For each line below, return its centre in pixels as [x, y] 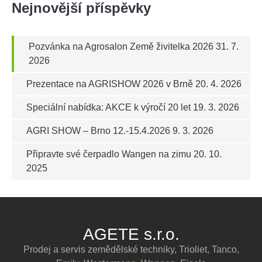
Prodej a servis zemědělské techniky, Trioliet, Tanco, [131, 250]
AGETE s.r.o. [131, 235]
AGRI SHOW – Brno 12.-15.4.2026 [98, 131]
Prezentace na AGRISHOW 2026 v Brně [110, 84]
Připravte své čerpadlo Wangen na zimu [109, 154]
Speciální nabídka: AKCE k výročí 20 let [108, 108]
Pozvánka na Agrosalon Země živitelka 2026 [121, 47]
